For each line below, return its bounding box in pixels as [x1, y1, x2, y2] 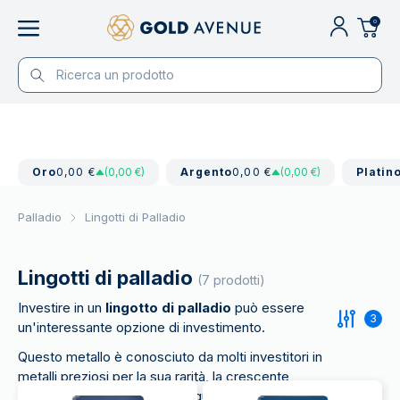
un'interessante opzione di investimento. [18, 319, 265, 336]
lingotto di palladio [105, 299, 235, 316]
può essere [235, 299, 304, 316]
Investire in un [18, 299, 105, 316]
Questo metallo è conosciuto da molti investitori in [18, 348, 322, 365]
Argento [179, 165, 233, 179]
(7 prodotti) [197, 272, 265, 287]
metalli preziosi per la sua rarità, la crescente [18, 368, 289, 385]
